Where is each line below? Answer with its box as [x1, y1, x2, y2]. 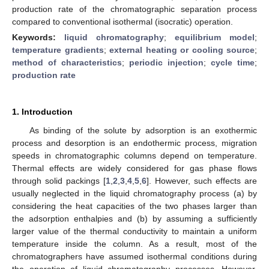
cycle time [211, 57, 255, 67]
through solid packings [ [12, 175, 106, 186]
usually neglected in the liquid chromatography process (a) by [12, 188, 257, 198]
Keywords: [12, 32, 64, 42]
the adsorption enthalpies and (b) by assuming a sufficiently [12, 213, 257, 223]
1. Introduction [12, 106, 73, 116]
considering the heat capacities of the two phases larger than [12, 201, 257, 211]
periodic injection [129, 57, 204, 67]
